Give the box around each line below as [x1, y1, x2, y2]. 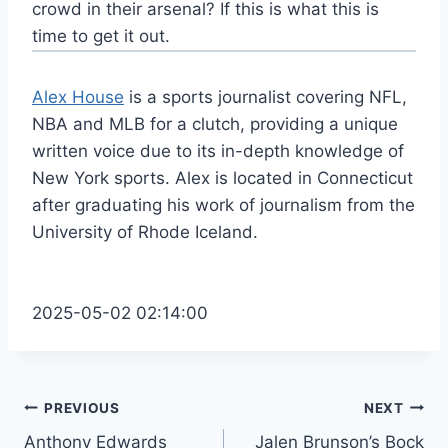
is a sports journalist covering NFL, [124, 87, 407, 108]
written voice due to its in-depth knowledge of [32, 141, 404, 162]
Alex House [32, 87, 124, 108]
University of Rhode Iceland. [32, 222, 258, 243]
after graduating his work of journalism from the [32, 195, 415, 216]
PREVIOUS [44, 399, 120, 416]
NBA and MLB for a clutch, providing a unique [32, 114, 398, 135]
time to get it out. [32, 26, 170, 47]
